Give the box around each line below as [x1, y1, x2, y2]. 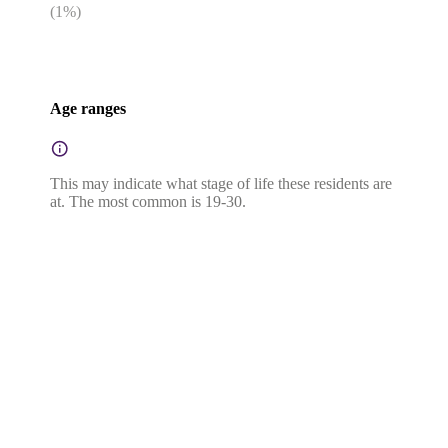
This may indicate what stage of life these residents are [50, 174, 392, 192]
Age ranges [50, 100, 126, 118]
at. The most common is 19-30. [50, 192, 246, 210]
